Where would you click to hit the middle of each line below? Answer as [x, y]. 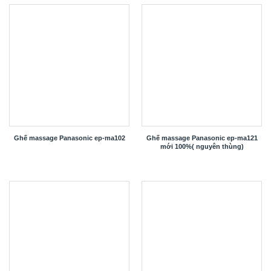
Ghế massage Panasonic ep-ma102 [69, 138]
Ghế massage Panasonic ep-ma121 [202, 138]
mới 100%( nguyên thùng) [202, 146]
